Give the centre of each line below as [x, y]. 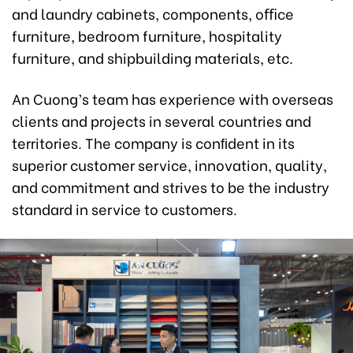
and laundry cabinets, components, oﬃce [153, 13]
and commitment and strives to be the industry [171, 187]
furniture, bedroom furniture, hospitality [147, 35]
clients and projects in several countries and [162, 121]
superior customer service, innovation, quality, [169, 165]
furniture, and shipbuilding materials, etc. [152, 58]
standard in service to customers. [124, 209]
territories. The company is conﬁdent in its [153, 143]
